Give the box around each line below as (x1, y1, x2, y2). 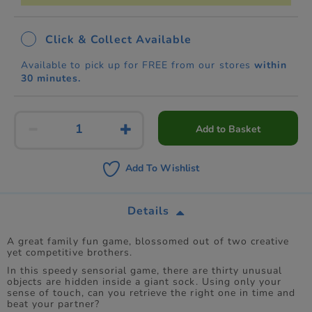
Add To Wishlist (125, 161, 199, 175)
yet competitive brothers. (7, 246, 132, 260)
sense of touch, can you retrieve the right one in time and (7, 286, 296, 300)
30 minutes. (21, 72, 81, 85)
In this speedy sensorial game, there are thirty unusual (7, 264, 283, 278)
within (250, 58, 288, 72)
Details (127, 203, 170, 219)
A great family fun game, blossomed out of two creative (7, 235, 290, 249)
